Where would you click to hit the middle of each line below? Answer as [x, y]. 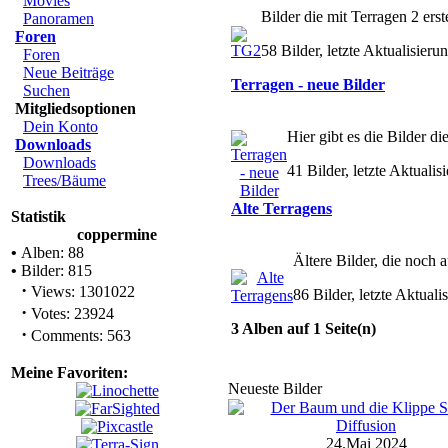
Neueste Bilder [275, 388]
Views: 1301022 [81, 291]
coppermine [117, 234]
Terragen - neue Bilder [308, 84]
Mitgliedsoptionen [75, 108]
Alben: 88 [50, 252]
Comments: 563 [79, 335]
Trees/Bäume [64, 180]
